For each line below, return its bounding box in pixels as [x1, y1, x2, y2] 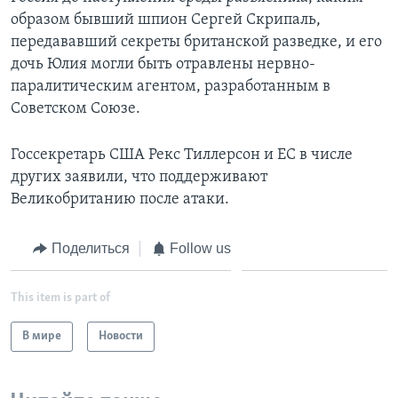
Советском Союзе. [11, 99, 140, 117]
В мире [22, 330, 61, 344]
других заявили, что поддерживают [11, 168, 267, 186]
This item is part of [11, 291, 110, 306]
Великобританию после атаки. [11, 190, 229, 208]
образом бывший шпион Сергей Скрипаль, [11, 11, 321, 28]
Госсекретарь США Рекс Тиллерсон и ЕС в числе [11, 146, 353, 163]
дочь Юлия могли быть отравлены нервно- [11, 55, 315, 73]
